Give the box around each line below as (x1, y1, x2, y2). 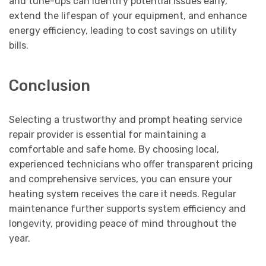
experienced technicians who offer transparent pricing (9, 158, 253, 170)
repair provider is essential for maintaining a (9, 128, 206, 140)
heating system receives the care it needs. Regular (9, 188, 236, 199)
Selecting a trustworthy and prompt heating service (9, 113, 242, 125)
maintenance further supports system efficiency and (9, 202, 246, 214)
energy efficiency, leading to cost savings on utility (9, 25, 237, 37)
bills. (9, 40, 28, 52)
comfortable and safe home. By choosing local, (9, 143, 219, 155)
